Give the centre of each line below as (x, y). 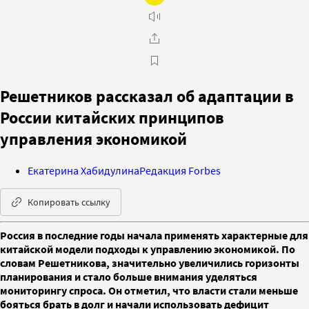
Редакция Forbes (180, 170)
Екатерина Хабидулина (83, 170)
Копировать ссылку (69, 202)
